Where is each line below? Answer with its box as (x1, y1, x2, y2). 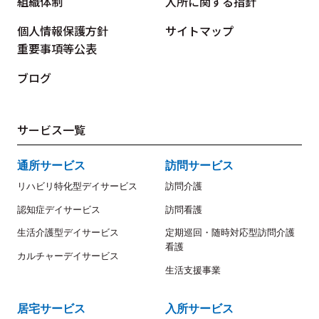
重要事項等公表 (17, 40, 97, 58)
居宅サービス (17, 302, 85, 315)
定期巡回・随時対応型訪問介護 (165, 227, 295, 239)
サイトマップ (165, 22, 234, 40)
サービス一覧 (17, 121, 85, 139)
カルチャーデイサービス (17, 251, 119, 262)
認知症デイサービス (17, 204, 100, 215)
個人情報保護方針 (17, 22, 108, 40)
